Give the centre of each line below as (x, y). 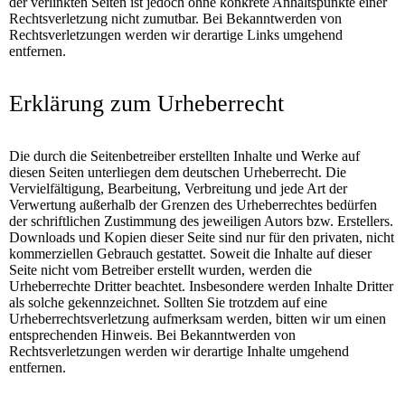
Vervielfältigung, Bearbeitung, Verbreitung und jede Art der (178, 189)
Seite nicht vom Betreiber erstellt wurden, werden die (160, 270)
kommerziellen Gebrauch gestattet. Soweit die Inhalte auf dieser (190, 254)
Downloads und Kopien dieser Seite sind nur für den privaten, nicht (202, 238)
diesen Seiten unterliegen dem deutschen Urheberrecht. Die (178, 173)
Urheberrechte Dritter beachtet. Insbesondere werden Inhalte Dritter (201, 287)
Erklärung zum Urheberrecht (146, 104)
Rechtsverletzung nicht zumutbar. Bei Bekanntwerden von (175, 19)
